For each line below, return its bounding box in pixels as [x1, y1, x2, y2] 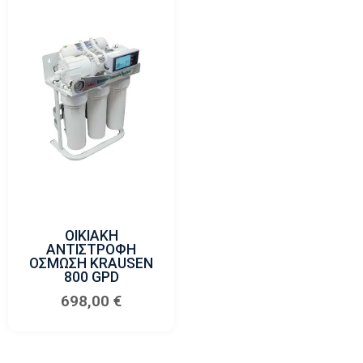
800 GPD [63, 269, 119, 286]
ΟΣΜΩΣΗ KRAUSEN [29, 255, 154, 272]
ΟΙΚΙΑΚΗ [64, 228, 118, 245]
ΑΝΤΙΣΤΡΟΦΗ [46, 241, 137, 258]
